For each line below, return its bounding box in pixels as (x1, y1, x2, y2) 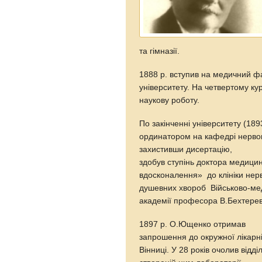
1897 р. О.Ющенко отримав (139, 219, 249, 229)
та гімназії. (139, 46, 180, 56)
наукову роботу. (139, 95, 202, 105)
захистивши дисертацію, (139, 144, 233, 154)
